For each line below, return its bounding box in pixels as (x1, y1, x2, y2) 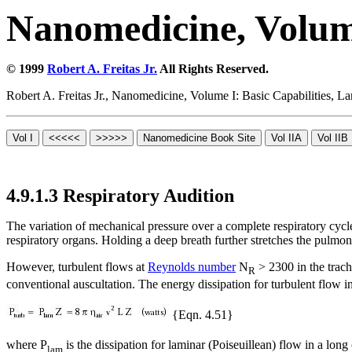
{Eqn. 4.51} (169, 308, 233, 322)
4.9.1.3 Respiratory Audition (6, 185, 234, 206)
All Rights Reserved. (157, 62, 269, 75)
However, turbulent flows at (6, 260, 148, 273)
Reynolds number (148, 260, 236, 273)
